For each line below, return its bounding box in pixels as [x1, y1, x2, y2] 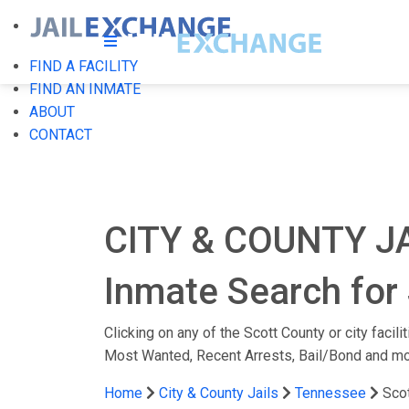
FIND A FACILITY [29, 58, 138, 75]
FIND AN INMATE [29, 80, 141, 98]
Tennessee [295, 384, 366, 402]
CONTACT [29, 126, 92, 143]
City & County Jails [159, 384, 278, 402]
